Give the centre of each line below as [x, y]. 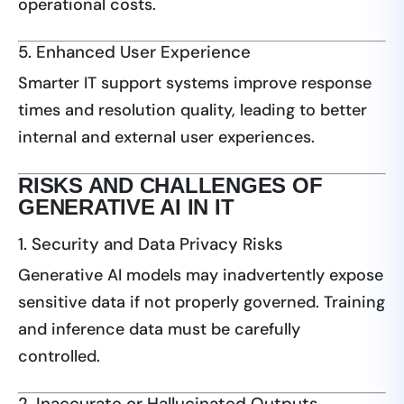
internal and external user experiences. [166, 138]
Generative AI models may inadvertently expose [201, 275]
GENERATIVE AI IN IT [126, 207]
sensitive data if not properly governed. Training [202, 303]
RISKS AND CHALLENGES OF [170, 186]
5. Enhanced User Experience [134, 52]
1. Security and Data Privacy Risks [151, 244]
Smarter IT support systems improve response [195, 83]
